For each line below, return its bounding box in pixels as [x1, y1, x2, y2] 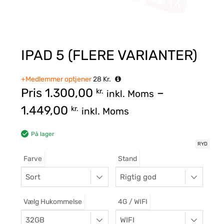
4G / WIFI [118, 197, 147, 206]
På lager [31, 130, 54, 138]
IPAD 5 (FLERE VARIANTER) [21, 47, 197, 64]
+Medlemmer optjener [21, 75, 91, 84]
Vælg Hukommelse [23, 197, 82, 206]
